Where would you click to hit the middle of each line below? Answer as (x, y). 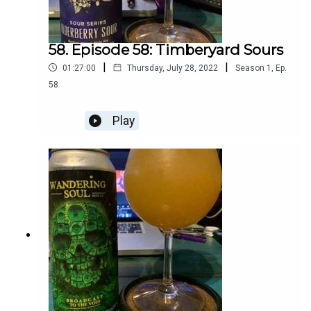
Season (250, 68)
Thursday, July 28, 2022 (173, 68)
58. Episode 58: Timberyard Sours (166, 50)
